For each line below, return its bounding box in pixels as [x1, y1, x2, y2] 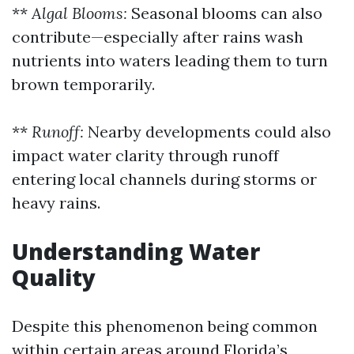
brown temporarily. [12, 74, 155, 94]
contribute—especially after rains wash [12, 27, 303, 47]
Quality [12, 262, 96, 292]
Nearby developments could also [84, 122, 331, 141]
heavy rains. [12, 193, 100, 213]
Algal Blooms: [28, 3, 127, 23]
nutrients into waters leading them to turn [12, 51, 328, 70]
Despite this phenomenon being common [12, 316, 318, 336]
